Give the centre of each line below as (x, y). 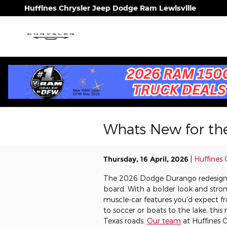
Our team (164, 221)
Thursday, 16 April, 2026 (146, 159)
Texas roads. (125, 221)
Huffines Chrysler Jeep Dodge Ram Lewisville (110, 8)
